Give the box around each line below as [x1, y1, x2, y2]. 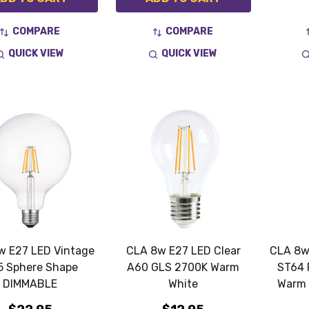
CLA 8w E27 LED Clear [126, 244, 241, 258]
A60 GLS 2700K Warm [127, 261, 240, 275]
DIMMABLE [3, 277, 58, 291]
